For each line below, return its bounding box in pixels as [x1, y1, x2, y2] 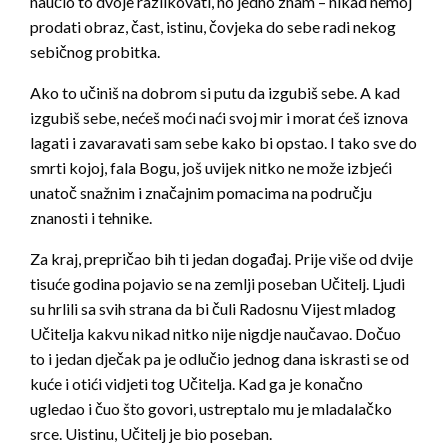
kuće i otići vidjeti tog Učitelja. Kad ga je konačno [30, 374, 363, 394]
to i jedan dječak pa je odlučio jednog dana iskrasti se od [30, 349, 409, 369]
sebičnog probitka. [30, 42, 160, 62]
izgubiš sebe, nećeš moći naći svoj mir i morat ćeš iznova [30, 108, 408, 128]
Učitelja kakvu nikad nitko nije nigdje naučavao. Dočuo [30, 324, 401, 344]
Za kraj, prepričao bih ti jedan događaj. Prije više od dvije [30, 249, 413, 269]
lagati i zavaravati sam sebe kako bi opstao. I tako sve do [30, 133, 417, 153]
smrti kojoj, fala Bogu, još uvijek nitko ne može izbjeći [30, 158, 392, 178]
